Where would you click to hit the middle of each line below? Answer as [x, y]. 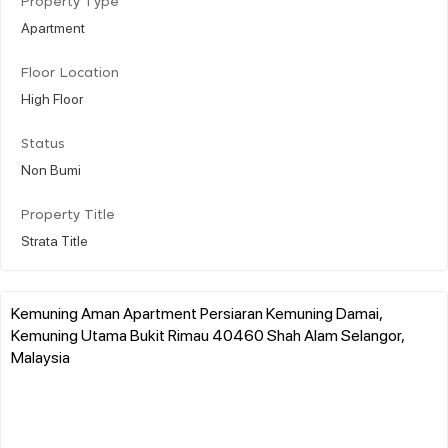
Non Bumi [51, 168]
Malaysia [40, 356]
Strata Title [54, 239]
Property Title [68, 215]
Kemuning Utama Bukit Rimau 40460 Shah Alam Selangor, [207, 334]
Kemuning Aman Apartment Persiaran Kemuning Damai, [196, 312]
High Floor [52, 97]
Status [43, 144]
